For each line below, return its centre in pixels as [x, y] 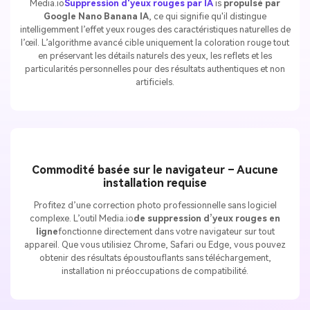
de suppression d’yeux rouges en [207, 219]
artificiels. [155, 82]
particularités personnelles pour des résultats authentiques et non [155, 69]
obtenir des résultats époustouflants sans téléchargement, [155, 258]
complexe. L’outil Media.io [82, 219]
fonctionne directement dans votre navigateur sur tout [166, 232]
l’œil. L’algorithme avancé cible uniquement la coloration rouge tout [155, 42]
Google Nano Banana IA [96, 16]
